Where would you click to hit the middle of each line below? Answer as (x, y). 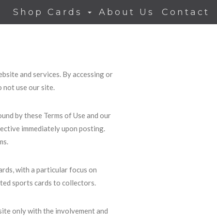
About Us (127, 12)
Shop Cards (50, 12)
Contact (186, 12)
